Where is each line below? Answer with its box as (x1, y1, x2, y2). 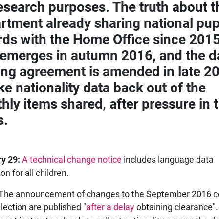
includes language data (122, 154, 214, 165)
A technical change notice (22, 154, 122, 165)
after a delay (86, 202, 134, 213)
